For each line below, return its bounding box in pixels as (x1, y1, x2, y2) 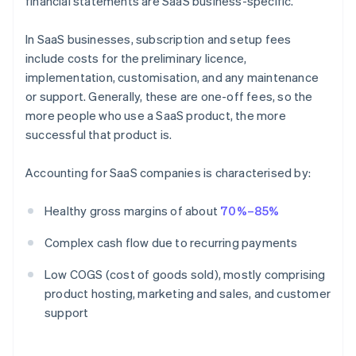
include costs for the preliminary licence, (25, 50, 247, 67)
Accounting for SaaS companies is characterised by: (25, 164, 311, 181)
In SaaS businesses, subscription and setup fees (25, 31, 292, 48)
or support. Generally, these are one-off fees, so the (25, 88, 313, 105)
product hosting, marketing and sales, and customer (44, 285, 331, 302)
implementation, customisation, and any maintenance (25, 69, 319, 86)
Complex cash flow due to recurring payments (44, 234, 298, 251)
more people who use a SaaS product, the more (25, 107, 286, 124)
